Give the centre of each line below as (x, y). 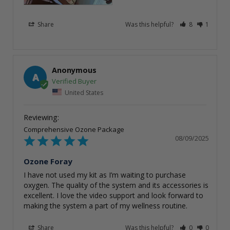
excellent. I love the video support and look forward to (113, 196)
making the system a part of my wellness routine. (106, 206)
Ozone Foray (48, 161)
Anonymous (74, 70)
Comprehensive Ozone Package (74, 130)
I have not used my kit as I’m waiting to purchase (105, 175)
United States (84, 92)
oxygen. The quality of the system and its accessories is (116, 185)
